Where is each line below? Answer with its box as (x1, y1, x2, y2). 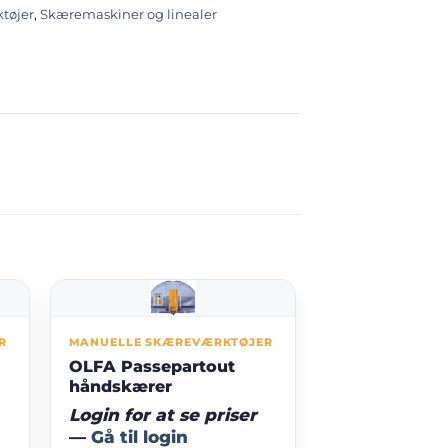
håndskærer (68, 377, 172, 397)
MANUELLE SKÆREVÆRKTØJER (68, 335, 273, 350)
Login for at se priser (68, 405, 257, 426)
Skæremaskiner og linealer (40, 7, 217, 23)
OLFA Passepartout (68, 357, 235, 377)
